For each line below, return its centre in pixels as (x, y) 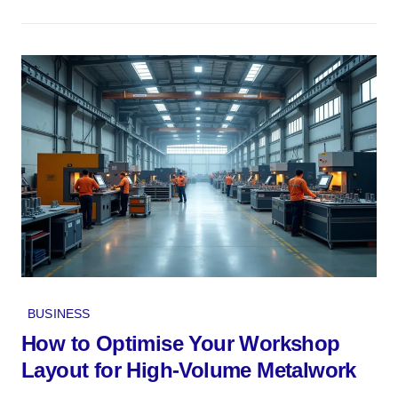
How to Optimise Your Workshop (181, 343)
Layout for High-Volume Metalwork (189, 370)
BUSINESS (59, 313)
